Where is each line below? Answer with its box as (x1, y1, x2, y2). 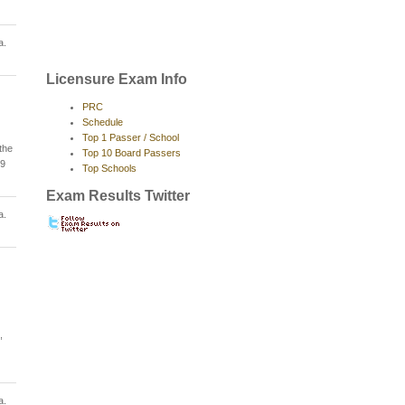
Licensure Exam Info (46, 71, 187, 88)
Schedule (82, 116, 123, 127)
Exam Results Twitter (46, 188, 190, 203)
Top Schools (82, 162, 137, 174)
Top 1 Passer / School (82, 131, 179, 143)
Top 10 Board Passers (82, 146, 181, 158)
